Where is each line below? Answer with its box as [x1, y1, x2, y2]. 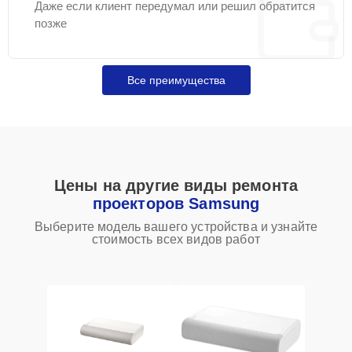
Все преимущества [126, 74, 225, 86]
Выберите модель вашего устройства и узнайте [34, 220, 318, 233]
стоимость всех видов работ [92, 233, 260, 246]
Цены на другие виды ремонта [53, 177, 299, 194]
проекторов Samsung [92, 195, 260, 212]
